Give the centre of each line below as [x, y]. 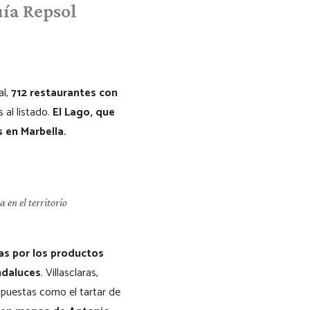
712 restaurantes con [64, 93]
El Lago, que [84, 112]
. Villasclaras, [70, 273]
